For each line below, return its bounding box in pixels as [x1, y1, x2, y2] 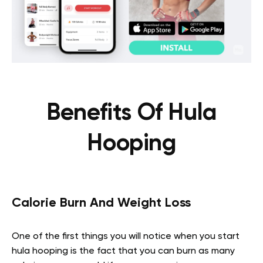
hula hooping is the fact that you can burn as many [12, 247, 235, 256]
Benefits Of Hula [46, 102, 217, 125]
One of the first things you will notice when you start [12, 232, 240, 241]
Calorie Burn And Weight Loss [12, 197, 191, 210]
